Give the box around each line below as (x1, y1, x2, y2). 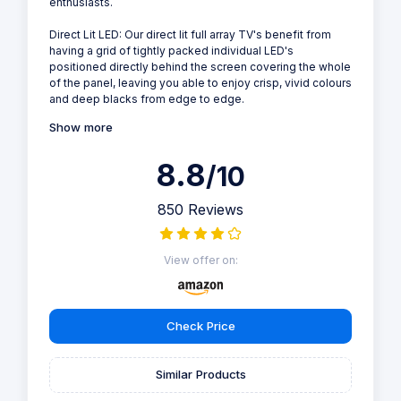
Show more (49, 119, 113, 134)
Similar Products (155, 367, 246, 382)
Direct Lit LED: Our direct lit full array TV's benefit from (49, 28, 331, 42)
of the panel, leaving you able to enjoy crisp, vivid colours (49, 76, 352, 90)
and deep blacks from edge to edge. (49, 92, 244, 107)
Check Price (166, 318, 235, 333)
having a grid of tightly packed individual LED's (49, 44, 294, 58)
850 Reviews (158, 200, 243, 218)
